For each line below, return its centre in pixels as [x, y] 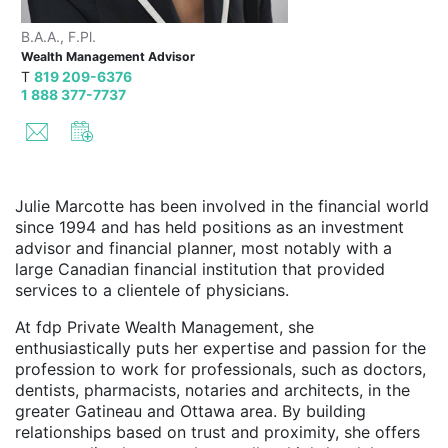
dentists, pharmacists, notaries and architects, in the [212, 389]
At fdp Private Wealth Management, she [164, 326]
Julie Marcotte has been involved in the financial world [222, 205]
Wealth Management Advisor [107, 56]
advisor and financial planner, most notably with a [203, 247]
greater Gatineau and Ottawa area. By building [190, 410]
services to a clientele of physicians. [152, 289]
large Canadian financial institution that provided [200, 268]
